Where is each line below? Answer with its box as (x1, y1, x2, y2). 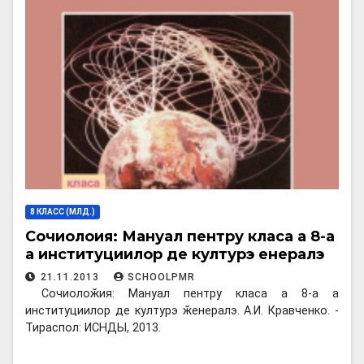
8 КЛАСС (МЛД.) (30, 207, 95, 217)
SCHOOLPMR (128, 271, 195, 284)
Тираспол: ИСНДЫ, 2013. (25, 321, 161, 336)
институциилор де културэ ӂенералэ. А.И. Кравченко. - (25, 304, 339, 318)
